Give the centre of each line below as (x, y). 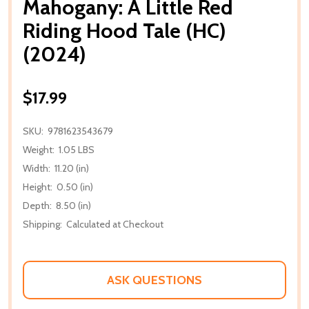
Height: (38, 187)
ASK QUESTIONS (154, 280)
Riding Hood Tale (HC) (124, 30)
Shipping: (42, 224)
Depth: (37, 205)
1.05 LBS (77, 149)
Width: (37, 168)
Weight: (39, 149)
